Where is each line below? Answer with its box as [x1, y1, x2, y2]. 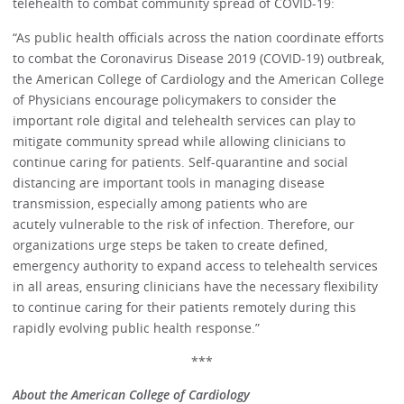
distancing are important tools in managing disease [13, 173, 326, 191]
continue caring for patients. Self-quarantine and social [13, 152, 349, 170]
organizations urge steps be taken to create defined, [13, 235, 328, 253]
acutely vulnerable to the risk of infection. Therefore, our [13, 215, 355, 233]
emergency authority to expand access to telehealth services [13, 256, 379, 274]
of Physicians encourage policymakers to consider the [13, 90, 337, 108]
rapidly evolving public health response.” [13, 318, 261, 336]
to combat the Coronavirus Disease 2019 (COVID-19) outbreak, [13, 49, 385, 67]
